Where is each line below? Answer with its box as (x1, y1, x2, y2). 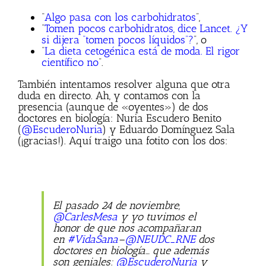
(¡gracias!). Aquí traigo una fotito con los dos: (18, 134, 228, 147)
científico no (42, 55, 99, 69)
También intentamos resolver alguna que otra (18, 77, 230, 91)
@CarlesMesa (53, 210, 118, 223)
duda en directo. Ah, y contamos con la (18, 88, 201, 102)
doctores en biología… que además (53, 243, 209, 257)
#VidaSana (68, 232, 118, 246)
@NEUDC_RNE (125, 232, 195, 246)
